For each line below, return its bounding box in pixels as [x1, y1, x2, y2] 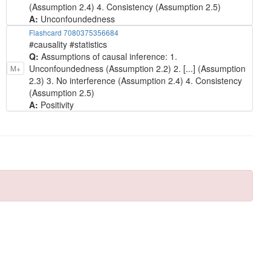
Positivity [41, 98, 74, 111]
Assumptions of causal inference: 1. [41, 50, 177, 62]
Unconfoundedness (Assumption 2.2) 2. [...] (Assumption [29, 62, 246, 74]
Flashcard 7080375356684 [29, 27, 119, 38]
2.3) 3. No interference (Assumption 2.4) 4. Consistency [29, 74, 242, 87]
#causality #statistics [29, 38, 107, 50]
